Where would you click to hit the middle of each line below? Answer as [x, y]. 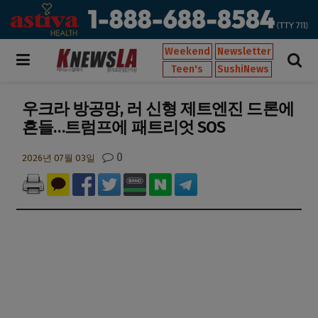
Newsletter [244, 51]
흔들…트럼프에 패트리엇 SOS [124, 127]
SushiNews [243, 69]
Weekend [187, 51]
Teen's [187, 69]
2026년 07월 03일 [59, 158]
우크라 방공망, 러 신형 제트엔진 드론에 [158, 108]
